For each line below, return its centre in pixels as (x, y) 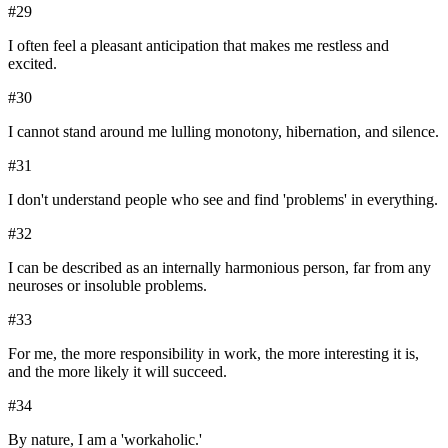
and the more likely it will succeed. (117, 372)
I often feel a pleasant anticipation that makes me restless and (198, 46)
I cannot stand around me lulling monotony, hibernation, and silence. (223, 132)
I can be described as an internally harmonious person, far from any (219, 268)
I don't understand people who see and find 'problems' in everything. (223, 200)
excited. (32, 64)
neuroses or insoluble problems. (107, 286)
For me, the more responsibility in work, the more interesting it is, (213, 354)
